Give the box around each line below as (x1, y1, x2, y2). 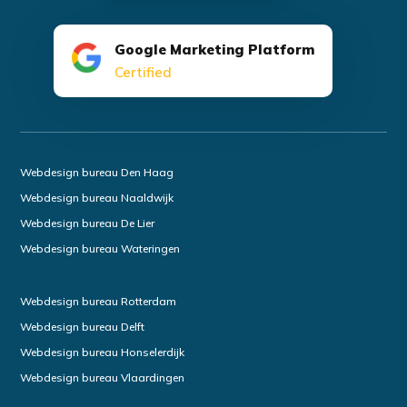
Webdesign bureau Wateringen (20, 242, 181, 256)
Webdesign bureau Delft (20, 320, 145, 334)
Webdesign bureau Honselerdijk (20, 345, 185, 360)
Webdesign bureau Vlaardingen (20, 371, 185, 385)
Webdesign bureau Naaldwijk (20, 191, 174, 205)
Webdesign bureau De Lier (20, 216, 155, 231)
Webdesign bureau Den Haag (20, 165, 174, 180)
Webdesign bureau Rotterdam (20, 294, 177, 309)
